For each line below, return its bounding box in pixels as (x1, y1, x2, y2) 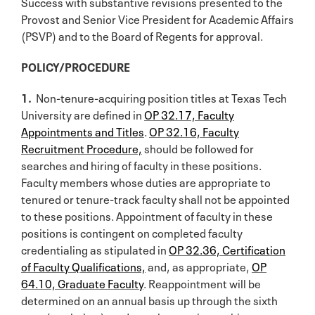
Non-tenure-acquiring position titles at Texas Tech (36, 88, 287, 105)
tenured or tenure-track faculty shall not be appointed (21, 189, 290, 207)
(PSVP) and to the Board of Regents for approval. (21, 26, 263, 44)
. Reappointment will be (143, 274, 261, 291)
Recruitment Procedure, (21, 139, 142, 156)
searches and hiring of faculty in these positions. (21, 155, 262, 173)
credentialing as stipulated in (21, 240, 169, 257)
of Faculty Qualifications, (21, 257, 146, 274)
